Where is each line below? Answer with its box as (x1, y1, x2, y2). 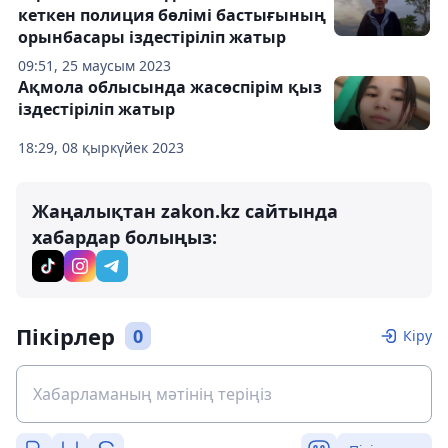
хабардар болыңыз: (32, 225, 217, 249)
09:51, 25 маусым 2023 (18, 56, 171, 75)
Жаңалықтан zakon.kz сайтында (32, 199, 338, 223)
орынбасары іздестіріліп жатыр (18, 26, 286, 48)
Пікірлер (16, 321, 115, 351)
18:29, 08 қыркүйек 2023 (18, 138, 184, 157)
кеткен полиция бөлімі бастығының (18, 4, 326, 26)
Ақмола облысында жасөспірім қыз (18, 76, 322, 98)
